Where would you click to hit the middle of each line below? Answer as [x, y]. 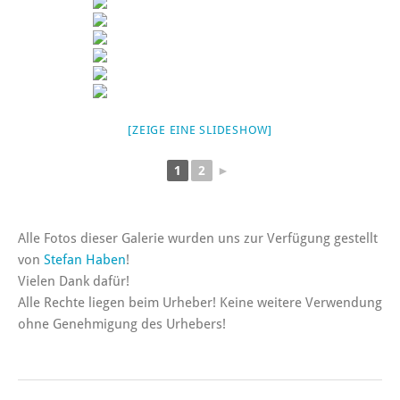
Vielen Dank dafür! [74, 282]
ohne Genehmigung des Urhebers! [122, 325]
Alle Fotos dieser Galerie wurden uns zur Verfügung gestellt [198, 239]
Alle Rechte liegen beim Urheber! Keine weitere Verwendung [200, 303]
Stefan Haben [85, 260]
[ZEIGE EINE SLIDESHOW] [200, 130]
